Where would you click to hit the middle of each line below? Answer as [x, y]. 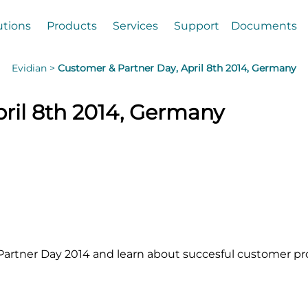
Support [196, 25]
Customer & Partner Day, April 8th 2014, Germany [177, 68]
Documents [264, 25]
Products [71, 25]
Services [135, 25]
